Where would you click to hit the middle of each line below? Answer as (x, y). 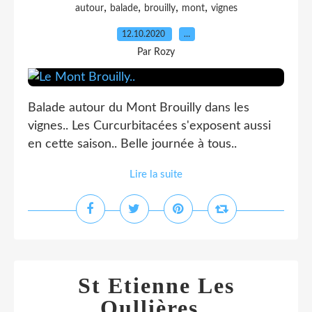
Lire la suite (156, 174)
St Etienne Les (156, 286)
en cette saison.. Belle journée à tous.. (132, 144)
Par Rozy (156, 52)
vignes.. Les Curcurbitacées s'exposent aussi (149, 126)
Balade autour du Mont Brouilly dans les (139, 108)
